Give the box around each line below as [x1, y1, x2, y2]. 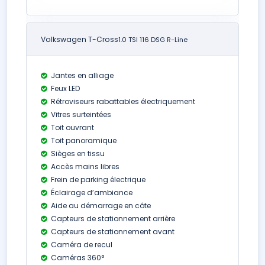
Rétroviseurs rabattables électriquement [49, 96, 195, 106]
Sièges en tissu [49, 148, 105, 159]
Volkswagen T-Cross [41, 34, 118, 44]
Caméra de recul [49, 240, 112, 250]
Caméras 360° [49, 253, 104, 263]
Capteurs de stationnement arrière [49, 214, 175, 224]
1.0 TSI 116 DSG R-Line [118, 34, 188, 44]
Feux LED [49, 83, 80, 93]
